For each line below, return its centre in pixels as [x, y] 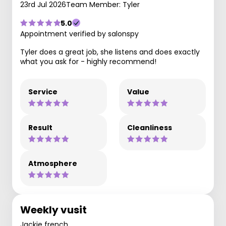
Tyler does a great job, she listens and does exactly [110, 52]
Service [43, 92]
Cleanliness [150, 127]
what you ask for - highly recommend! [88, 61]
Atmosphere [53, 163]
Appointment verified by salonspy [79, 34]
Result [40, 127]
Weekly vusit [53, 210]
